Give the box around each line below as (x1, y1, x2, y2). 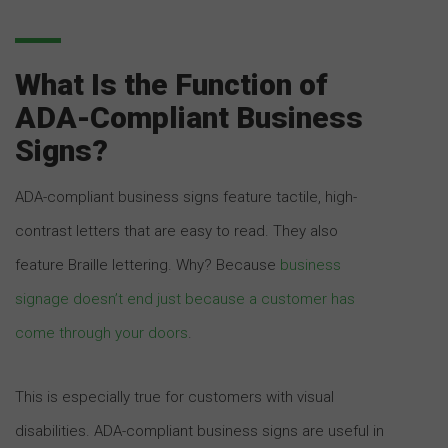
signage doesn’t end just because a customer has (15, 289, 355, 308)
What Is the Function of (15, 66, 328, 102)
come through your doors (15, 323, 188, 342)
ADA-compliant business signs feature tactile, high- (15, 187, 357, 206)
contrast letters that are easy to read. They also (15, 221, 338, 240)
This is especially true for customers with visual (15, 387, 334, 406)
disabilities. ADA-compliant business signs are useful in (15, 421, 384, 440)
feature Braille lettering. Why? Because (15, 255, 280, 274)
